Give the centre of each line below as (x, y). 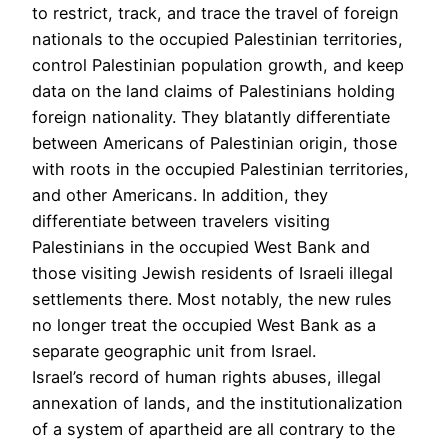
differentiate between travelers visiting (181, 220)
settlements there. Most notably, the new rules (212, 298)
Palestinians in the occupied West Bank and (201, 246)
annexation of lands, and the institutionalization (217, 402)
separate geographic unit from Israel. (174, 350)
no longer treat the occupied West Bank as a (204, 324)
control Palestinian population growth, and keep (218, 64)
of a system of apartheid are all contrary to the (213, 428)
